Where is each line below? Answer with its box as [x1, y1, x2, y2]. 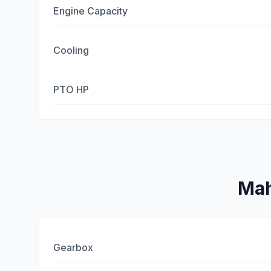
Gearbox [53, 241, 93, 253]
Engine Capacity [53, 5, 128, 17]
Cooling [53, 44, 89, 56]
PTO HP [53, 83, 89, 96]
